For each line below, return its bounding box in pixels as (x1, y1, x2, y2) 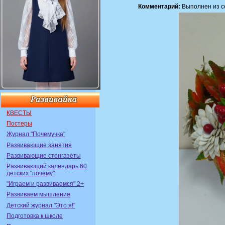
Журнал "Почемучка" (7, 131, 65, 138)
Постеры (7, 120, 32, 128)
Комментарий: (138, 3, 181, 10)
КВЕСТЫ (7, 109, 32, 117)
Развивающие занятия (7, 141, 72, 149)
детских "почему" (7, 169, 55, 177)
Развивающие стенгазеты (7, 152, 81, 159)
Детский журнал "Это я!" (7, 201, 75, 209)
